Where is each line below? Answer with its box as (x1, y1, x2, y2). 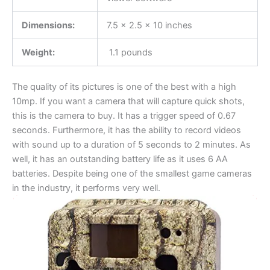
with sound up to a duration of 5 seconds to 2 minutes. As (12, 139, 251, 150)
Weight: (21, 46, 55, 58)
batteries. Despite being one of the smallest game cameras (12, 168, 252, 179)
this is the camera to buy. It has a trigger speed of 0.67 (12, 110, 236, 121)
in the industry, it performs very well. (12, 182, 160, 193)
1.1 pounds (106, 46, 152, 58)
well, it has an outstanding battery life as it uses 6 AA (12, 153, 228, 165)
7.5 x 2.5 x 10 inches (106, 19, 192, 31)
